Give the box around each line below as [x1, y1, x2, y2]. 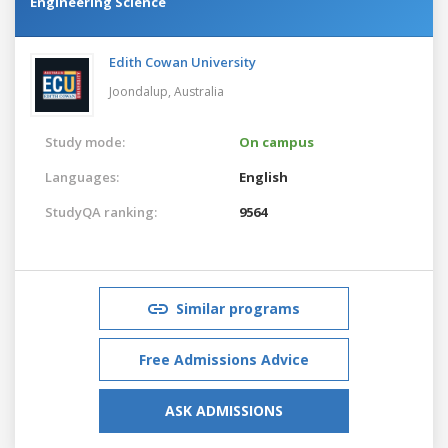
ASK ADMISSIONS [165, 400, 283, 420]
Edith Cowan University [109, 52, 256, 71]
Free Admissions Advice [139, 349, 309, 369]
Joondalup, [109, 82, 174, 100]
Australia [174, 82, 224, 100]
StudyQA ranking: [45, 202, 157, 221]
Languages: [45, 167, 119, 186]
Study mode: [45, 132, 125, 151]
